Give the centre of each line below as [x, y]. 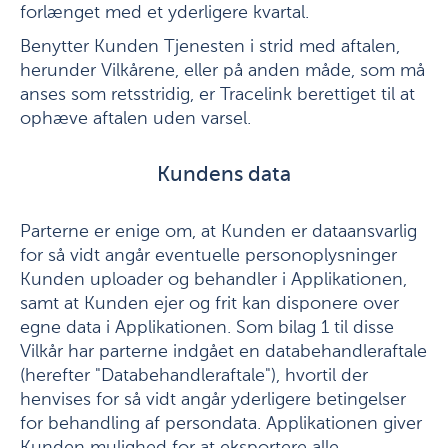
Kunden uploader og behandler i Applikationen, [213, 280]
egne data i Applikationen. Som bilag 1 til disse [207, 328]
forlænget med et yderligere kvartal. [164, 13]
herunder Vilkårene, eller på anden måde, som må [222, 71]
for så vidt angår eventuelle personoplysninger [208, 256]
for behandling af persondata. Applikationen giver [221, 424]
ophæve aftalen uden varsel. [135, 119]
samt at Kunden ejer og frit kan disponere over [209, 304]
